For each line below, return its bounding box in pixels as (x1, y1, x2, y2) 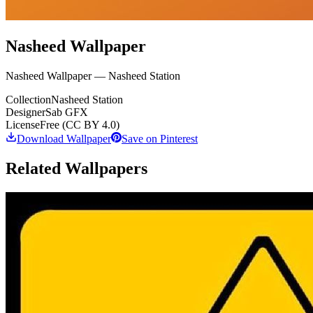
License (6, 118, 40, 131)
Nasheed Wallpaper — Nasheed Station (6, 69, 180, 82)
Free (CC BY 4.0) (40, 118, 119, 131)
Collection (6, 93, 51, 105)
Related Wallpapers (6, 159, 147, 177)
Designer (6, 105, 45, 118)
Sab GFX (45, 105, 88, 118)
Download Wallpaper (17, 132, 111, 145)
